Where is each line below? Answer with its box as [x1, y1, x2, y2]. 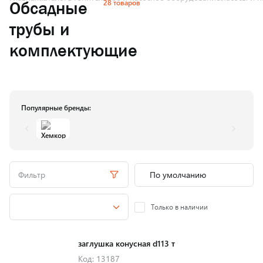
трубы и [9, 19, 70, 39]
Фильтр [18, 169, 45, 180]
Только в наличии [151, 202, 208, 211]
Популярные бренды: [21, 103, 91, 112]
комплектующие [9, 41, 137, 60]
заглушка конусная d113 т [78, 238, 175, 249]
